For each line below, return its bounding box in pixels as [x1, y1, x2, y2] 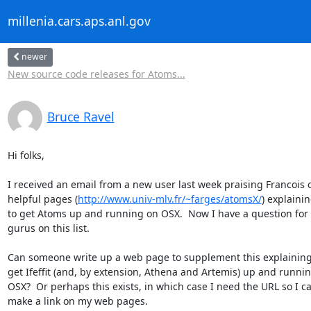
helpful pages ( [7, 192, 78, 205]
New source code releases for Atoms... [7, 67, 185, 81]
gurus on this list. [7, 221, 90, 235]
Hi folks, [7, 148, 44, 162]
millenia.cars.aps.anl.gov [7, 12, 151, 30]
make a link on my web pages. [7, 294, 148, 308]
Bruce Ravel [47, 108, 115, 125]
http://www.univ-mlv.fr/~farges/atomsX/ [77, 192, 262, 205]
